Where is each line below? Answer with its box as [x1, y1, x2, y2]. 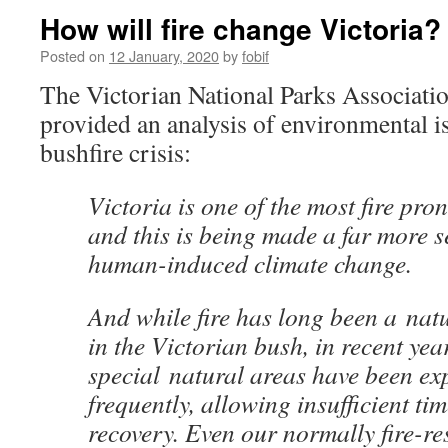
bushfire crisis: [40, 135, 191, 169]
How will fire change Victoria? [40, 8, 441, 49]
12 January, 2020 [109, 45, 219, 66]
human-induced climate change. [88, 246, 412, 280]
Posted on [40, 45, 105, 66]
